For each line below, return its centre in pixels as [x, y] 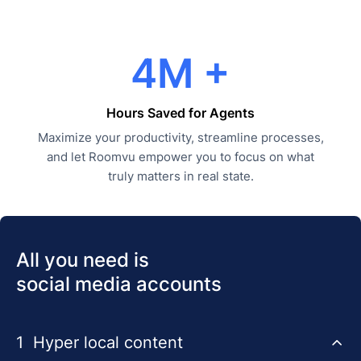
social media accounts [119, 284]
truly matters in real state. [180, 176]
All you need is [83, 260]
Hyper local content [108, 342]
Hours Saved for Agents [180, 113]
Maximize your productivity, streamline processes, [180, 137]
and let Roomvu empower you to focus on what [180, 157]
